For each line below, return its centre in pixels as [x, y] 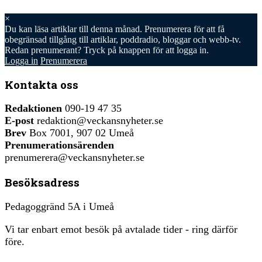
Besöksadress [42, 182]
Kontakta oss [42, 84]
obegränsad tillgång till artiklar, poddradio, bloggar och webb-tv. [123, 39]
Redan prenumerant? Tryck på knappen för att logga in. [107, 50]
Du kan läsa [28, 29]
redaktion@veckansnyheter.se [99, 121]
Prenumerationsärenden [59, 145]
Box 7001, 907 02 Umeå [80, 133]
